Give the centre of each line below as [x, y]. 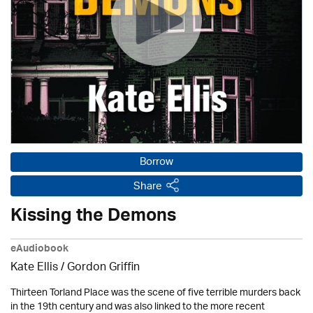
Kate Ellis [34, 268]
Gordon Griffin [103, 268]
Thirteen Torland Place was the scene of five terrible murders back [155, 293]
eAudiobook [39, 250]
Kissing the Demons [93, 218]
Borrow [156, 162]
